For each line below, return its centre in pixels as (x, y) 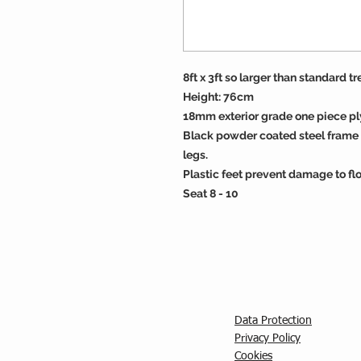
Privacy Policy (268, 338)
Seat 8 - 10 (211, 193)
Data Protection (273, 321)
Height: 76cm (218, 97)
